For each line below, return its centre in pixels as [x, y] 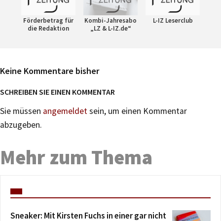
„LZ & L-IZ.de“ [110, 28]
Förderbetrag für [48, 20]
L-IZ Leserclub [173, 20]
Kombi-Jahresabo [110, 20]
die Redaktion [48, 28]
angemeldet [65, 111]
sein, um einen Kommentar [137, 111]
